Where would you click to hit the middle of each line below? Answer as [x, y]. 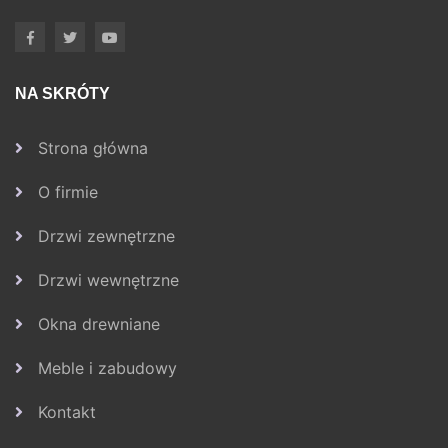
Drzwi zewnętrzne [106, 236]
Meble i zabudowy [107, 368]
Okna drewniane [99, 324]
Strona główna [93, 148]
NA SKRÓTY [62, 94]
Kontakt [67, 412]
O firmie [68, 192]
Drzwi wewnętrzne [108, 280]
